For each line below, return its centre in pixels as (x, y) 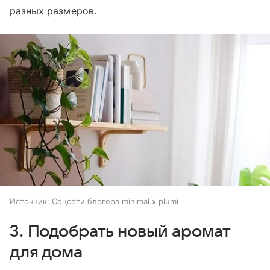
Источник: (30, 201)
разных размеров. (53, 11)
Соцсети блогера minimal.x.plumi (115, 201)
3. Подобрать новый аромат (120, 231)
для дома (46, 252)
